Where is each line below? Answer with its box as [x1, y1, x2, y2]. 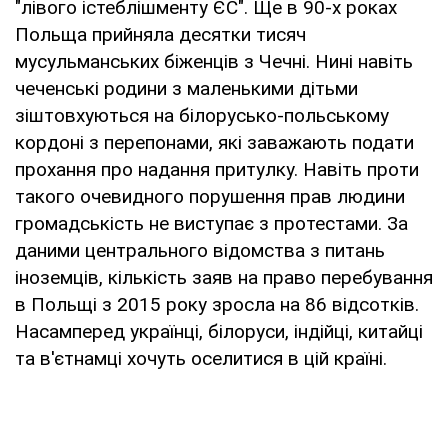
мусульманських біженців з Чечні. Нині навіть [15, 49, 413, 73]
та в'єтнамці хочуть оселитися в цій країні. [15, 346, 387, 370]
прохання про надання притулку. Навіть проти [15, 157, 419, 181]
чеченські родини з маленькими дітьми [15, 76, 358, 100]
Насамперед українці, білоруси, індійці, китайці [15, 319, 423, 343]
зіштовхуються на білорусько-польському [15, 103, 389, 127]
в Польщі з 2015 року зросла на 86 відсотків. [15, 292, 419, 316]
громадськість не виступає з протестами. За [15, 211, 408, 235]
